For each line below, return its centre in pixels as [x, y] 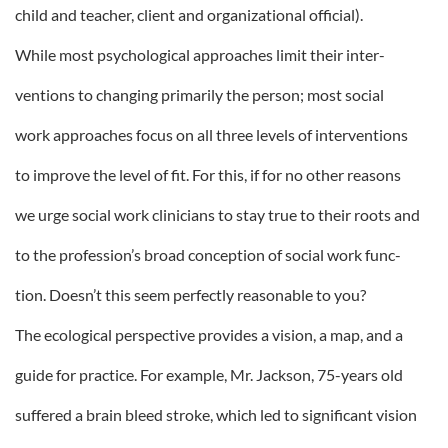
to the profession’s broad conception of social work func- [208, 254]
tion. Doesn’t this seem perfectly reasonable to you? [190, 294]
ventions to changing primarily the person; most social [199, 94]
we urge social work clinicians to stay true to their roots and [217, 214]
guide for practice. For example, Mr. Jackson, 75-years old [209, 374]
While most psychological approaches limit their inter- [200, 54]
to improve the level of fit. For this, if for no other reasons [208, 174]
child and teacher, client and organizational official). [189, 14]
